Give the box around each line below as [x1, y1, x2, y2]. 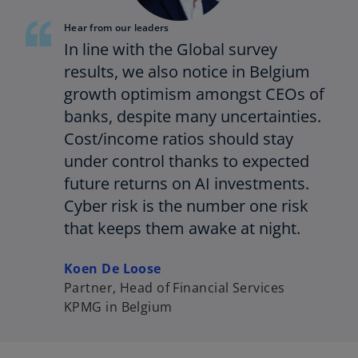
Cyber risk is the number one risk [64, 195, 308, 217]
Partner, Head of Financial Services [64, 279, 285, 297]
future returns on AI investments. [64, 173, 309, 195]
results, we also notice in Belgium [64, 61, 310, 83]
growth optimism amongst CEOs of [64, 83, 324, 105]
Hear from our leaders [64, 21, 169, 35]
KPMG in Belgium [64, 298, 173, 316]
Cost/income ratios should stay [64, 128, 293, 150]
